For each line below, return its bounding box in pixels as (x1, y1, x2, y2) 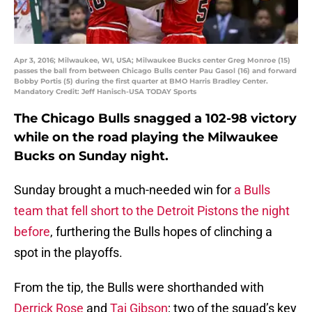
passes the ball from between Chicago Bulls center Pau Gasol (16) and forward (14, 66, 297, 76)
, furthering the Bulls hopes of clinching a (50, 224, 272, 240)
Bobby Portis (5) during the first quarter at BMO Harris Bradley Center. (14, 77, 268, 86)
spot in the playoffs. (14, 245, 123, 260)
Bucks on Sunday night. (14, 148, 169, 164)
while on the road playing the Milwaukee (14, 130, 278, 146)
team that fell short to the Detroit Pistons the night (14, 203, 290, 219)
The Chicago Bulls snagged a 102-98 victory (14, 111, 297, 127)
